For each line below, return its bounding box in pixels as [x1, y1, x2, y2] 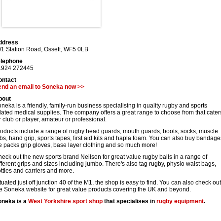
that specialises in [103, 198, 156, 205]
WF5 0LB [64, 46, 88, 53]
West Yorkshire [28, 198, 71, 205]
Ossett [44, 46, 61, 53]
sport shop [71, 198, 103, 205]
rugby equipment [156, 198, 204, 205]
